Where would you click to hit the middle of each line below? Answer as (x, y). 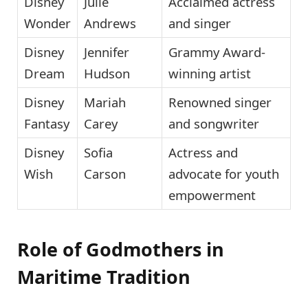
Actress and (203, 152)
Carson (105, 173)
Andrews (110, 23)
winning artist (210, 73)
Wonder (47, 23)
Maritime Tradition (104, 276)
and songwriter (214, 123)
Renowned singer (220, 102)
